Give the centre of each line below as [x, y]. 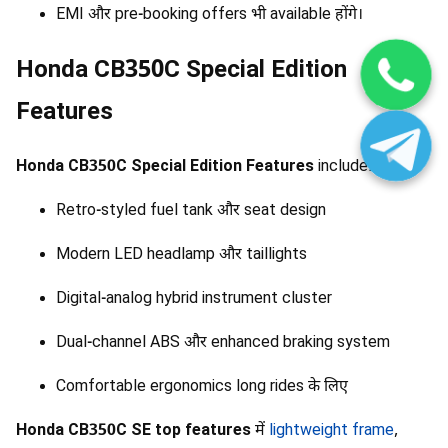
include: [343, 167]
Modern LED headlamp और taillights [181, 255]
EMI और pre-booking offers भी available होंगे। [209, 15]
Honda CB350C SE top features [133, 431]
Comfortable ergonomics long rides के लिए [202, 387]
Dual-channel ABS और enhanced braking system [223, 343]
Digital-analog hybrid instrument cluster [194, 299]
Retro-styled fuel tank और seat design [191, 211]
